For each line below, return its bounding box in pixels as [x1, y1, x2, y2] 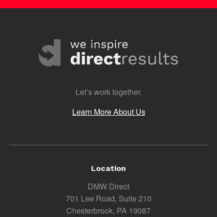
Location [91, 163, 126, 173]
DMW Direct [88, 180, 129, 192]
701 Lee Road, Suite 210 [65, 192, 152, 204]
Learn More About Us [72, 106, 145, 117]
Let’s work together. [75, 86, 142, 97]
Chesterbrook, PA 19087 [66, 204, 151, 216]
